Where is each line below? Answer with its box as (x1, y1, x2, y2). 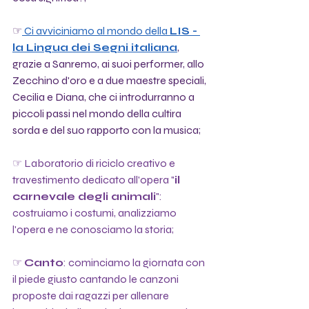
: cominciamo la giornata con (63, 255, 207, 269)
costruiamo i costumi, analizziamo (12, 206, 179, 219)
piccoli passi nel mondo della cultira (12, 106, 183, 120)
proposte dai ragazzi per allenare (12, 288, 171, 302)
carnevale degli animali (12, 189, 156, 203)
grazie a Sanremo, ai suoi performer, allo (12, 57, 206, 70)
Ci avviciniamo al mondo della (22, 23, 170, 37)
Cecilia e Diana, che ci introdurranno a (12, 90, 197, 103)
